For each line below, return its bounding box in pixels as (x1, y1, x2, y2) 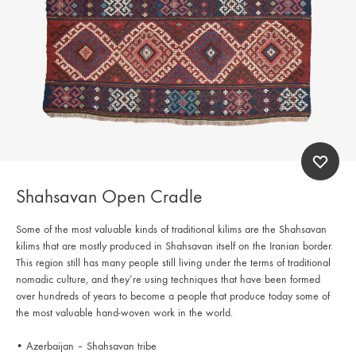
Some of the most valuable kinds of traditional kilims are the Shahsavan (16, 222, 327, 236)
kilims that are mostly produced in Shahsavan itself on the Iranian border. (16, 238, 333, 253)
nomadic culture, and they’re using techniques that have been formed (16, 272, 320, 286)
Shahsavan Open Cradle (16, 184, 203, 207)
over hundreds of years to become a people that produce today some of (16, 288, 330, 303)
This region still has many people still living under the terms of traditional (16, 255, 331, 269)
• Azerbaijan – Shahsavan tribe (16, 339, 157, 353)
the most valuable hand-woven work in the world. (16, 305, 233, 319)
